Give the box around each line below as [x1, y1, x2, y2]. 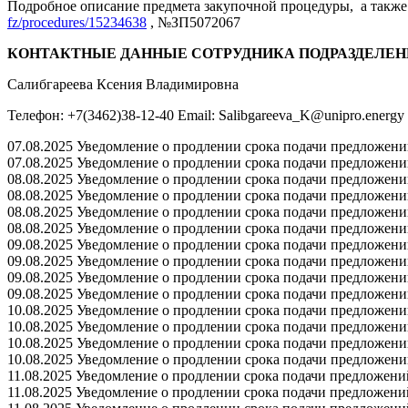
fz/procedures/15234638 [7, 14, 147, 30]
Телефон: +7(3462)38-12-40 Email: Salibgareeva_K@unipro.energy [7, 107, 404, 123]
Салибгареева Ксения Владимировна [7, 76, 239, 92]
